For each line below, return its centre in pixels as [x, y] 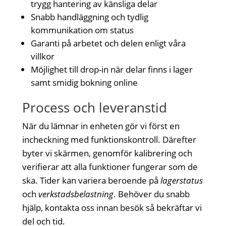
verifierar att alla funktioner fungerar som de [110, 166]
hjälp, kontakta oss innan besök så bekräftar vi [112, 207]
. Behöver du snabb [152, 194]
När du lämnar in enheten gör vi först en [101, 126]
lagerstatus [182, 180]
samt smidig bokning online [84, 82]
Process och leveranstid [95, 107]
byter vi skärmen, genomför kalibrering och [107, 153]
